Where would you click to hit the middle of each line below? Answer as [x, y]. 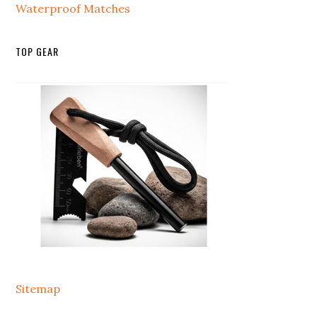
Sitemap [38, 289]
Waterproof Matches [73, 8]
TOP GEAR [38, 51]
